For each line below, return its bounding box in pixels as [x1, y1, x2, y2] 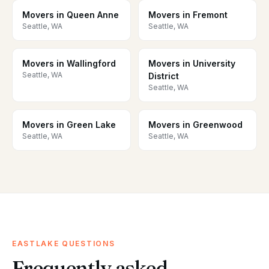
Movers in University [148, 58, 235, 69]
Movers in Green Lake [22, 119, 116, 130]
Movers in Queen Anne [22, 10, 119, 20]
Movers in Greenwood [148, 119, 243, 130]
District [148, 71, 179, 82]
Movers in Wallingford [22, 58, 116, 69]
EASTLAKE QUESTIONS [12, 239, 115, 249]
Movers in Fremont [148, 10, 228, 20]
